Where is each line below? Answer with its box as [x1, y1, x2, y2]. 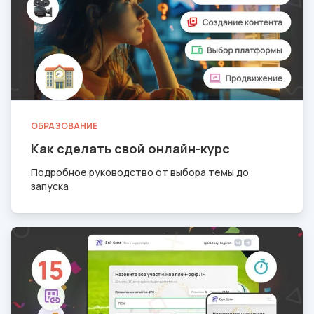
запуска [31, 179, 69, 193]
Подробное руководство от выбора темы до [31, 165, 249, 179]
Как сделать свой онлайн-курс [31, 140, 230, 158]
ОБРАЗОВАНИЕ [31, 120, 97, 132]
